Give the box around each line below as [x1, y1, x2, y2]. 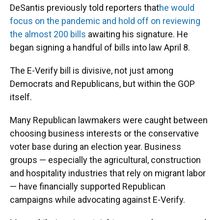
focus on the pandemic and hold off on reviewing [10, 15, 200, 26]
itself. [10, 91, 34, 102]
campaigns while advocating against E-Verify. [10, 194, 185, 205]
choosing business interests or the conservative [10, 128, 199, 138]
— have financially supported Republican [10, 181, 165, 192]
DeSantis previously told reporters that [10, 2, 159, 13]
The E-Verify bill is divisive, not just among [10, 65, 173, 76]
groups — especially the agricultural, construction [10, 154, 201, 165]
